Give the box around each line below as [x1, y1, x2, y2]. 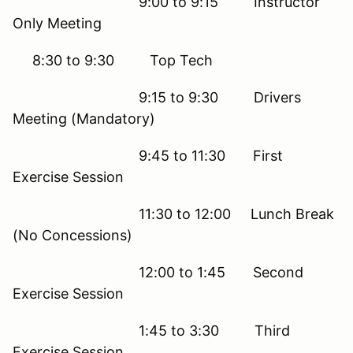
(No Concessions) [13, 226, 132, 243]
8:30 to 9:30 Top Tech [13, 51, 213, 69]
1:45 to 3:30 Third [13, 321, 290, 339]
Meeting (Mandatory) [13, 110, 155, 127]
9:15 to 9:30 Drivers [13, 88, 301, 106]
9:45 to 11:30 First [13, 147, 283, 164]
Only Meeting [13, 14, 102, 32]
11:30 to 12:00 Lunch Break [13, 205, 334, 222]
